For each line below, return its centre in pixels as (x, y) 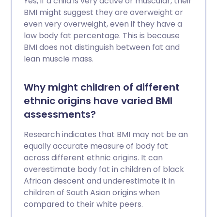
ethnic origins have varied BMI (98, 101)
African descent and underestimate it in (99, 181)
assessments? (60, 115)
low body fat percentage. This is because (102, 36)
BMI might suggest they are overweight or (103, 13)
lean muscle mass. (59, 59)
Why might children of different (102, 87)
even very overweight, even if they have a (103, 24)
